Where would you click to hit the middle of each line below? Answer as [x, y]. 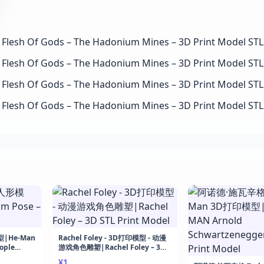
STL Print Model [86, 257]
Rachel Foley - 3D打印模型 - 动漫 [112, 238]
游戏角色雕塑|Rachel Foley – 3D [112, 247]
